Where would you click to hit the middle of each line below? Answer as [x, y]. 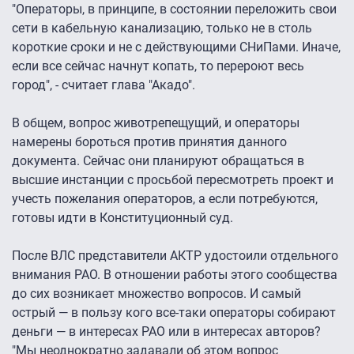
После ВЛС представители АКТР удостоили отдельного [175, 255]
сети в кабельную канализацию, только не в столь [162, 28]
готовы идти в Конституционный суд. [124, 217]
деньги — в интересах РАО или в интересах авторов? [166, 331]
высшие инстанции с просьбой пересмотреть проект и [173, 179]
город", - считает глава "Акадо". [105, 85]
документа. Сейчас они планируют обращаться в [158, 160]
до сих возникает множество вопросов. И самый [156, 293]
